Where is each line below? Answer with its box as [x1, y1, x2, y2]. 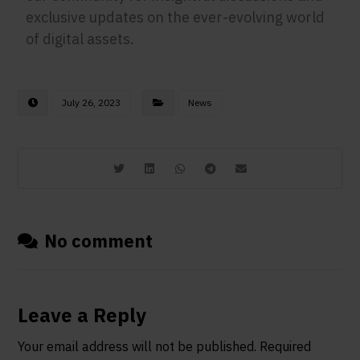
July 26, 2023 [62, 96, 121, 108]
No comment [44, 229, 153, 252]
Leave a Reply [18, 302, 147, 328]
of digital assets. [26, 30, 135, 48]
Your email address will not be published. [18, 338, 257, 354]
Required [260, 338, 312, 354]
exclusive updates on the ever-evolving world [26, 8, 325, 27]
